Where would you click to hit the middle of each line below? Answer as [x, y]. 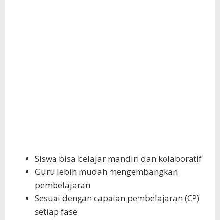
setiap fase [56, 211]
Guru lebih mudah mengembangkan [106, 172]
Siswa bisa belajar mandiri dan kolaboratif [118, 158]
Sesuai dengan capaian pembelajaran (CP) [117, 198]
